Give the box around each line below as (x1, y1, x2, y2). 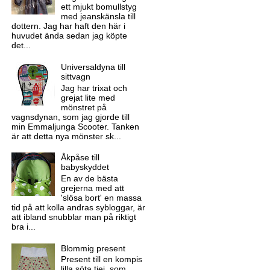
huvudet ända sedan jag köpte (11, 31, 127, 41)
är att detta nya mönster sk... (11, 131, 121, 141)
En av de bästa (61, 173, 119, 183)
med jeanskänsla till (61, 11, 136, 22)
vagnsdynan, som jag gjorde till (11, 111, 130, 122)
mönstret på (61, 102, 107, 112)
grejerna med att (61, 183, 125, 193)
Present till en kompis (61, 254, 143, 265)
